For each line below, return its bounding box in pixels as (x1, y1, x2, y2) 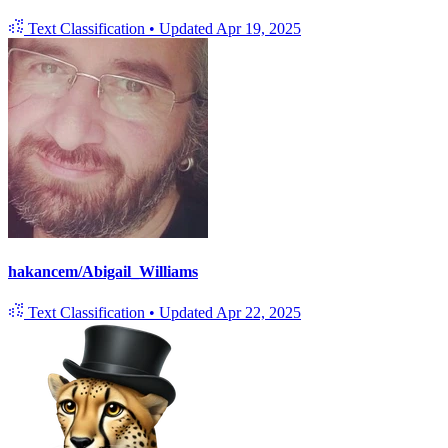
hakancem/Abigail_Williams (8, 262, 198, 280)
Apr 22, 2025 (216, 304, 301, 322)
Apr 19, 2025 (216, 19, 301, 37)
